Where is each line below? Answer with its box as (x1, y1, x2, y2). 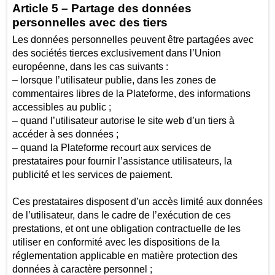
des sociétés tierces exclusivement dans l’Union (12, 47, 221, 58)
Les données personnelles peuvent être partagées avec (12, 34, 254, 45)
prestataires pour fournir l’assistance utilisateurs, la (12, 155, 232, 166)
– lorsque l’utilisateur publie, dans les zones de (12, 74, 216, 85)
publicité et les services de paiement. (12, 169, 175, 180)
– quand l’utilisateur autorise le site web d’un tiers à (12, 115, 234, 126)
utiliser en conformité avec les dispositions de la (12, 236, 220, 247)
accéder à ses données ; (12, 128, 118, 139)
